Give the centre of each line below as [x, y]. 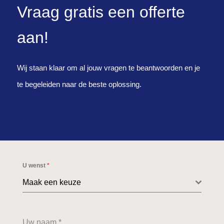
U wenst [34, 165]
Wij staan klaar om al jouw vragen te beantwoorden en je [108, 67]
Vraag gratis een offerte [101, 12]
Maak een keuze [51, 182]
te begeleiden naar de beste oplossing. [79, 84]
